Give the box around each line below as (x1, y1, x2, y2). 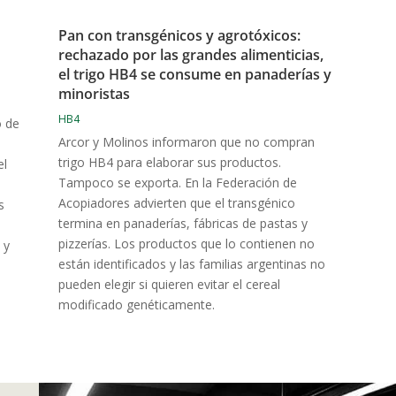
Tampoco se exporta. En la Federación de (57, 173, 297, 191)
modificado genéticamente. (57, 295, 215, 313)
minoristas (57, 83, 130, 103)
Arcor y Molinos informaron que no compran (57, 133, 315, 150)
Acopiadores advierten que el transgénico (57, 194, 295, 211)
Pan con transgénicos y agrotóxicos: (57, 25, 301, 45)
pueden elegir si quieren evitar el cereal (57, 275, 280, 293)
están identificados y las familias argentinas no (57, 255, 325, 272)
